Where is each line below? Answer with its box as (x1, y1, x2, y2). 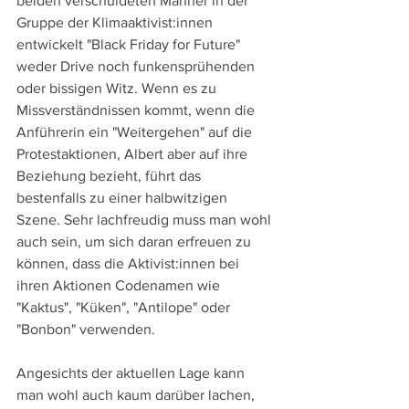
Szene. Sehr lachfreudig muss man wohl (16, 211, 275, 227)
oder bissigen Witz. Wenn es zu (16, 79, 220, 96)
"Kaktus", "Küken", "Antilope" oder (16, 299, 234, 315)
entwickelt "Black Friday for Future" (16, 36, 244, 52)
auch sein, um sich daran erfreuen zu (16, 233, 255, 249)
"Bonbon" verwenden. (16, 320, 155, 337)
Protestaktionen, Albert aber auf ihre (16, 145, 251, 162)
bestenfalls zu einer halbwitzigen (16, 189, 231, 205)
